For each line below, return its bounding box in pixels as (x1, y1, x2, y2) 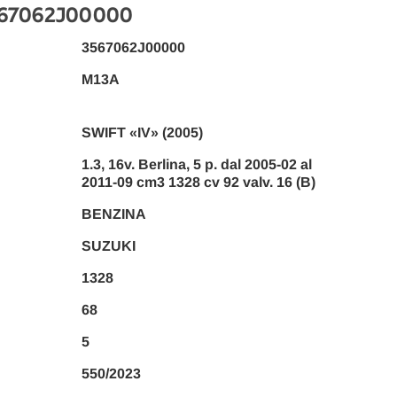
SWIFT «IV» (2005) (81, 125, 203, 141)
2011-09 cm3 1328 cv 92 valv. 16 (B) (81, 175, 315, 191)
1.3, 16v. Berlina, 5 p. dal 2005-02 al (81, 157, 312, 173)
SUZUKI (81, 238, 136, 254)
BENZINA (81, 206, 146, 222)
